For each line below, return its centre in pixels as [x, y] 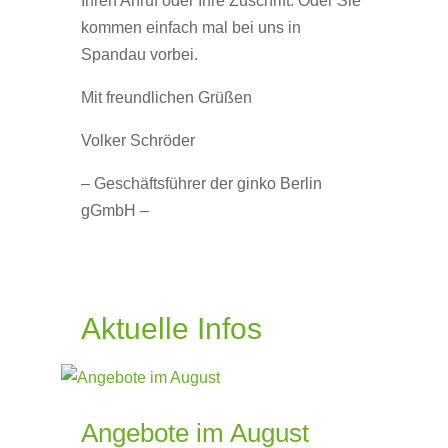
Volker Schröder [137, 140]
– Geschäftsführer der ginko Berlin [201, 183]
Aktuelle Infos [171, 328]
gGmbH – [114, 210]
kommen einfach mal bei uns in [190, 27]
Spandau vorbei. [139, 54]
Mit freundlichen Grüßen [166, 97]
